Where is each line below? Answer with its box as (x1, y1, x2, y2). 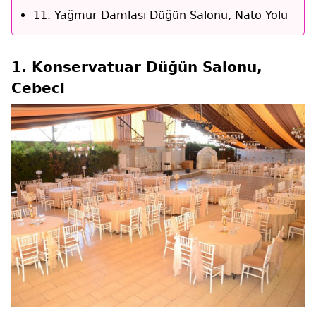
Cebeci (11, 79, 65, 97)
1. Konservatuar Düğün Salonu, (11, 58, 262, 75)
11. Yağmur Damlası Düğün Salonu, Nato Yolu (33, 8, 288, 22)
